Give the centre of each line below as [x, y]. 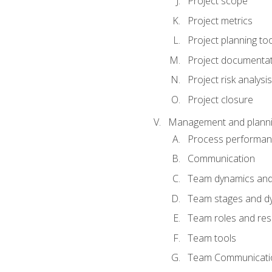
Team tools [212, 238]
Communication [221, 159]
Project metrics [220, 20]
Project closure [220, 99]
